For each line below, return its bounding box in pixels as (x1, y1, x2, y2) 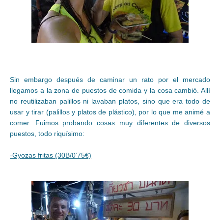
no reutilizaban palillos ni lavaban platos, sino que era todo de (10, 97, 210, 105)
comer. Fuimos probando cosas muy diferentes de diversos (10, 118, 210, 127)
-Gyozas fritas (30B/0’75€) (10, 151, 91, 159)
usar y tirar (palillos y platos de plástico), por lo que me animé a (10, 108, 210, 116)
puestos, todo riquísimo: (10, 129, 84, 137)
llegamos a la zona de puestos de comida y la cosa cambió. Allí (10, 86, 210, 94)
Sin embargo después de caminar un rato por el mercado (10, 75, 210, 83)
